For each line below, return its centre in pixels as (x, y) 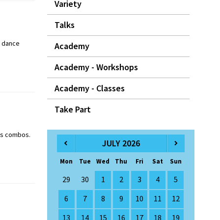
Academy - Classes (90, 88)
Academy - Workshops (96, 67)
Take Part (73, 109)
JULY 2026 (121, 143)
